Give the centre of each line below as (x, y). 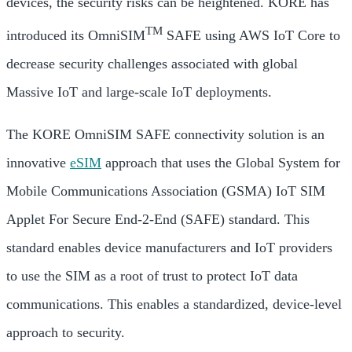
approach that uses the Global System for (221, 163)
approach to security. (66, 332)
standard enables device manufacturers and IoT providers (169, 247)
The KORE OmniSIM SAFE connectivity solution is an (165, 134)
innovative (38, 163)
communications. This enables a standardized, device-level (174, 304)
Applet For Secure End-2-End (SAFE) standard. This (158, 219)
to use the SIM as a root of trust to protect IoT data (152, 276)
